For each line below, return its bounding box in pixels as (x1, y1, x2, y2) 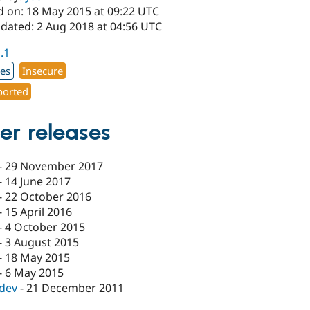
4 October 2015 (5, 219, 86, 235)
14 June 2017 (5, 174, 71, 190)
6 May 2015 (5, 265, 64, 281)
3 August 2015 (5, 235, 80, 250)
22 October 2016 (5, 189, 92, 205)
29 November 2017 (5, 158, 104, 174)
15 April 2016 (5, 204, 73, 220)
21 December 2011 (26, 280, 125, 296)
